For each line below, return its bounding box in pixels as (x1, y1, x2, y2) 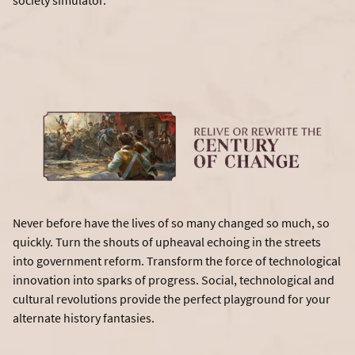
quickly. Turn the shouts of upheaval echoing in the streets (13, 234, 321, 250)
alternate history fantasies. (13, 310, 155, 326)
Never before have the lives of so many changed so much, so (13, 215, 330, 231)
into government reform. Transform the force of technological (13, 253, 341, 269)
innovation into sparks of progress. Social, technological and (13, 272, 334, 288)
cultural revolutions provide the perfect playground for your (13, 291, 330, 307)
